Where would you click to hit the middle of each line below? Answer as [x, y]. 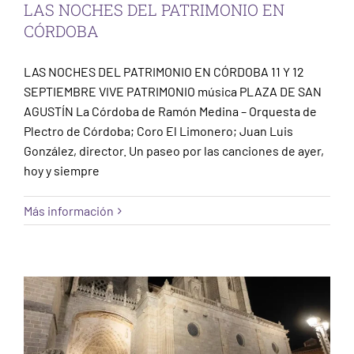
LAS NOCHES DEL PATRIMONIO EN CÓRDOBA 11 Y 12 [164, 72]
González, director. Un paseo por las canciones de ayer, [174, 151]
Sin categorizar [177, 247]
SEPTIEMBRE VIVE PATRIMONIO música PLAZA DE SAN [173, 92]
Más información [69, 211]
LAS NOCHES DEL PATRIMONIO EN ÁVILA [177, 221]
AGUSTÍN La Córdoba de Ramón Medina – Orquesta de [170, 111]
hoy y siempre [62, 171]
